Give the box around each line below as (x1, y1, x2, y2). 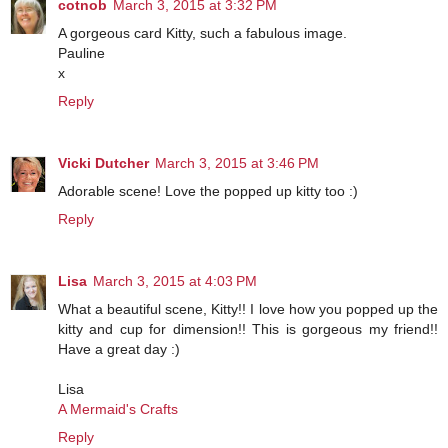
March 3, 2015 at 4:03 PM (93, 273, 257, 290)
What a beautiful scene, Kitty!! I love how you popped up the (58, 301, 438, 318)
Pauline (58, 45, 105, 62)
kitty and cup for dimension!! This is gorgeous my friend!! (58, 321, 438, 338)
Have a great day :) (58, 341, 180, 358)
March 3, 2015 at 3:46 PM (155, 155, 319, 172)
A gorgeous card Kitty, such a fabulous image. (58, 25, 347, 42)
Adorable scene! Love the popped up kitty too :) (58, 183, 358, 200)
